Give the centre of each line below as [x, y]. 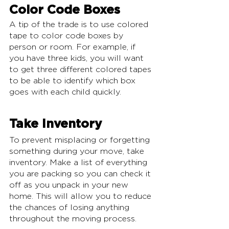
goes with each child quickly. [66, 92]
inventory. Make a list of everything [79, 163]
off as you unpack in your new [70, 185]
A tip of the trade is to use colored [80, 25]
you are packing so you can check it [81, 174]
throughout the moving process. [73, 219]
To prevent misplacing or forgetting [81, 140]
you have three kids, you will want [78, 59]
